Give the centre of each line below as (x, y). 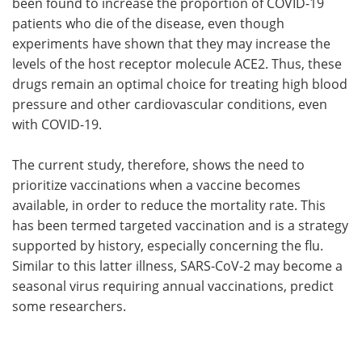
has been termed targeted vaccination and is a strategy (180, 225)
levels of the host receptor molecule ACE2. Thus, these (177, 63)
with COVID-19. (57, 124)
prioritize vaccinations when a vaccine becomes (156, 184)
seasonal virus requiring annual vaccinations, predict (173, 285)
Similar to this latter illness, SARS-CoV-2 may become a (177, 265)
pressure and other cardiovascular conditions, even (170, 103)
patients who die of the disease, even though (148, 23)
